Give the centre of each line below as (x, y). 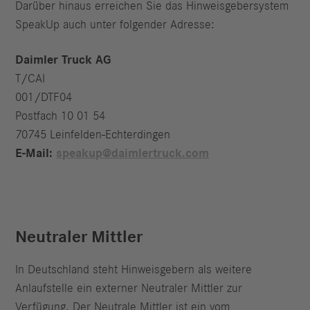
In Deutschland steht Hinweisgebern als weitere (134, 270)
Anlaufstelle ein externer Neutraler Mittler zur (129, 289)
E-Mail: (34, 154)
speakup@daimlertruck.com (133, 154)
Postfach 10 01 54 (61, 117)
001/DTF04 (44, 98)
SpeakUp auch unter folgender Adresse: (115, 25)
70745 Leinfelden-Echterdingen (93, 135)
